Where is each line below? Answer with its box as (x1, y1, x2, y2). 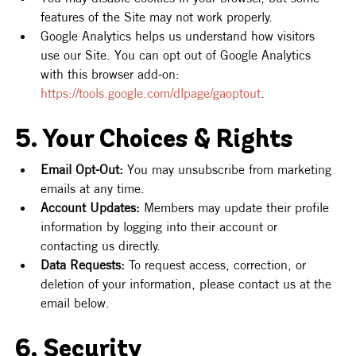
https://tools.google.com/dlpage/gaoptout (41, 85, 261, 102)
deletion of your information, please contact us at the (41, 276, 336, 292)
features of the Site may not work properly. (41, 9, 273, 25)
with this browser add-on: (41, 66, 184, 83)
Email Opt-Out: (41, 161, 124, 178)
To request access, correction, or (125, 257, 311, 273)
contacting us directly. (41, 238, 161, 254)
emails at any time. (41, 180, 145, 197)
